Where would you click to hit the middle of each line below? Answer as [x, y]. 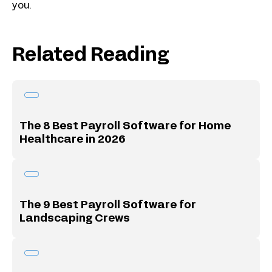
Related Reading [91, 56]
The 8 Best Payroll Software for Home [125, 126]
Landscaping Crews [75, 219]
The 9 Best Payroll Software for [108, 205]
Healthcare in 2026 [72, 140]
